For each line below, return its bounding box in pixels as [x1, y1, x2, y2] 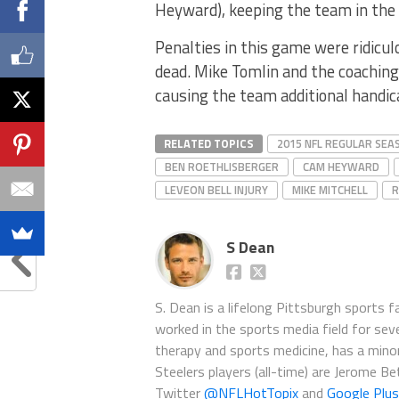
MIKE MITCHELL [292, 180, 368, 199]
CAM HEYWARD [303, 157, 379, 175]
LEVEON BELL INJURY [165, 180, 268, 199]
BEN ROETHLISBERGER [165, 157, 279, 175]
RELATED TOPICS [164, 134, 254, 152]
